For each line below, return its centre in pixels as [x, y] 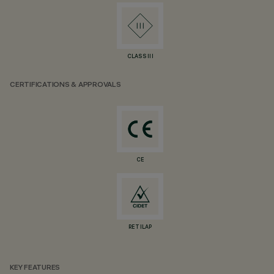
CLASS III [140, 57]
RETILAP [140, 228]
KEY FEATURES [35, 268]
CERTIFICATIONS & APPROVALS [65, 85]
